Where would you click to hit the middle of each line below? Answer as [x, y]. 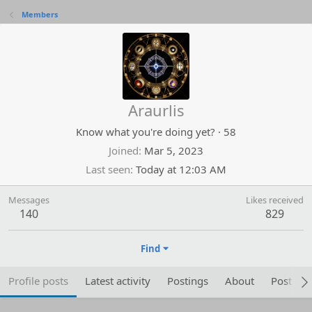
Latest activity [118, 281]
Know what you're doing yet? [146, 132]
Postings [188, 281]
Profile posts [38, 281]
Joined [124, 150]
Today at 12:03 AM [181, 169]
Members [39, 14]
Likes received [275, 200]
